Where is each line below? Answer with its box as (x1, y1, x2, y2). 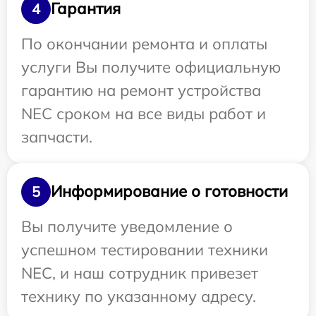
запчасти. (21, 126, 92, 147)
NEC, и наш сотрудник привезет (21, 262, 258, 283)
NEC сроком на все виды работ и (21, 103, 266, 123)
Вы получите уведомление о (21, 216, 233, 236)
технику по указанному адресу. (21, 286, 256, 306)
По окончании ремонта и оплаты (21, 33, 267, 54)
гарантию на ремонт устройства (21, 80, 261, 100)
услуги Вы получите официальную (21, 56, 281, 77)
